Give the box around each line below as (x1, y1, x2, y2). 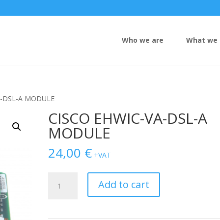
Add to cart (98, 178, 150, 191)
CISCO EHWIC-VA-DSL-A (48, 108, 208, 128)
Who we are (122, 35, 164, 45)
